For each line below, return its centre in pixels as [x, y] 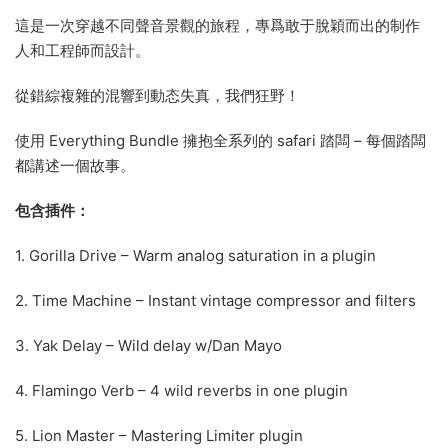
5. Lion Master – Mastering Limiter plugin [159, 436]
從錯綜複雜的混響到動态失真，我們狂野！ [157, 96]
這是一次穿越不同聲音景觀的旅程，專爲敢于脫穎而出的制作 [217, 26]
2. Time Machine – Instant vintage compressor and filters [215, 301]
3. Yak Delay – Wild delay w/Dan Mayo [148, 346]
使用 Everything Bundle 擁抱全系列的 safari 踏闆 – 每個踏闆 [220, 141]
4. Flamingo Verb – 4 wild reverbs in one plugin [181, 391]
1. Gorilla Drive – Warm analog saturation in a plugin [195, 256]
